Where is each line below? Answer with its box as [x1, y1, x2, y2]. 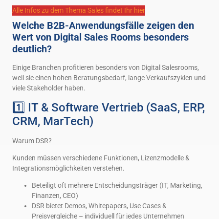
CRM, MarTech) [12, 114, 93, 128]
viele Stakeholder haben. [12, 84, 86, 92]
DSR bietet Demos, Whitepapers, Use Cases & [32, 202, 167, 210]
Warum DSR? [12, 136, 52, 145]
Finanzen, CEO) [32, 192, 78, 200]
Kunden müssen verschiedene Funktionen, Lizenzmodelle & [12, 154, 190, 162]
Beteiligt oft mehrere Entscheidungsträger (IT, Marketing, [32, 181, 202, 190]
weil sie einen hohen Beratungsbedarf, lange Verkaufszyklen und [12, 74, 206, 82]
